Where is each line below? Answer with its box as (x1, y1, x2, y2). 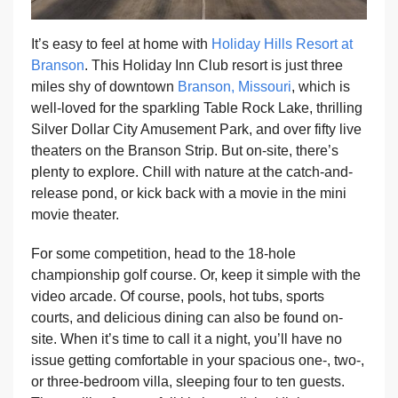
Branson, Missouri (178, 79, 291, 95)
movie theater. (31, 207, 119, 223)
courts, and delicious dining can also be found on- (31, 310, 343, 326)
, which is (291, 79, 350, 95)
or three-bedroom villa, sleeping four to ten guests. (31, 374, 345, 390)
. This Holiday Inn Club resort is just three (84, 58, 343, 74)
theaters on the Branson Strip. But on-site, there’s (31, 143, 338, 159)
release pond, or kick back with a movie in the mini (31, 186, 346, 202)
